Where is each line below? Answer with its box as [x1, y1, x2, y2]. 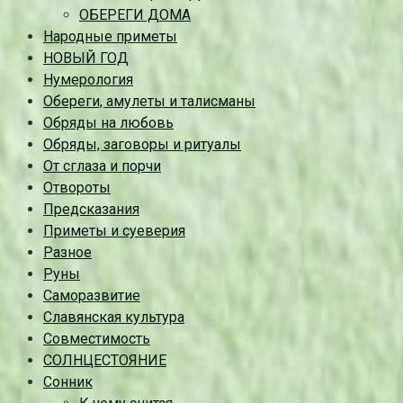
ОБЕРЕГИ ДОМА [79, 5, 191, 23]
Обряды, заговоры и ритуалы [43, 135, 241, 153]
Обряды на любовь [43, 113, 174, 131]
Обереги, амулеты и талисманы [43, 92, 255, 110]
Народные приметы [43, 27, 177, 45]
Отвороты [43, 178, 111, 196]
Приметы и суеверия [43, 221, 185, 239]
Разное [43, 243, 92, 261]
